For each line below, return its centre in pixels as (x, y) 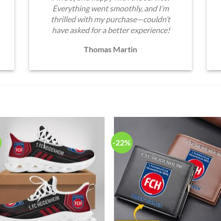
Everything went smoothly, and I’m (110, 8)
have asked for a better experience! (110, 30)
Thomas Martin (110, 49)
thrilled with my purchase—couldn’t (110, 19)
